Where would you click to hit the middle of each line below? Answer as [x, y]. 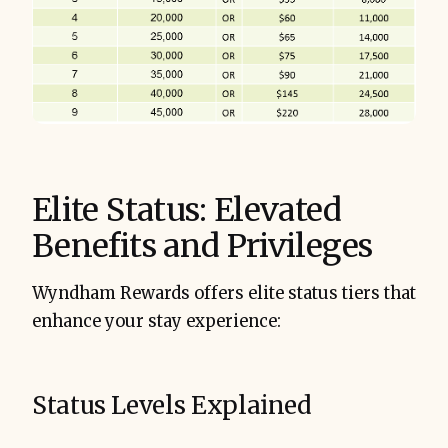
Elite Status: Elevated [186, 210]
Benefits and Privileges [202, 246]
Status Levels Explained [172, 406]
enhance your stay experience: [156, 322]
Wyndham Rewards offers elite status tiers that [224, 294]
